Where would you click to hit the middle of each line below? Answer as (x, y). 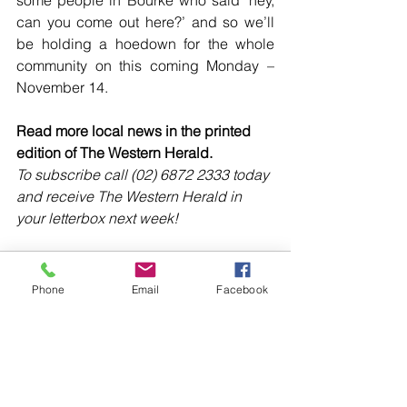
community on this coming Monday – (145, 66)
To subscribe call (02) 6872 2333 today (144, 175)
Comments (46, 365)
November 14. (62, 88)
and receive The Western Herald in (131, 197)
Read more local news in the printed (135, 131)
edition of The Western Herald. (114, 153)
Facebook (242, 289)
